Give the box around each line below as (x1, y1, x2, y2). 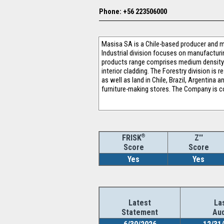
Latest (128, 198, 151, 207)
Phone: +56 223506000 (99, 7, 167, 16)
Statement (121, 207, 158, 217)
